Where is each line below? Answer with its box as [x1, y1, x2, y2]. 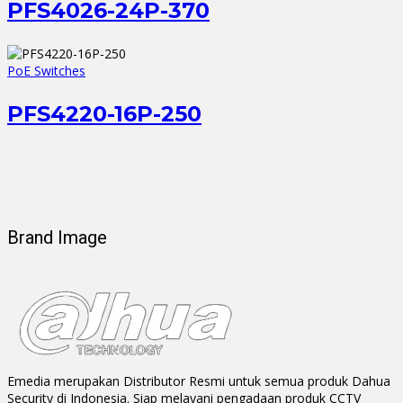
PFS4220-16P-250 [7, 101, 201, 128]
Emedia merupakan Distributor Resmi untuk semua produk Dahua [7, 372, 390, 390]
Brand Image [7, 227, 107, 248]
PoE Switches [7, 62, 85, 80]
